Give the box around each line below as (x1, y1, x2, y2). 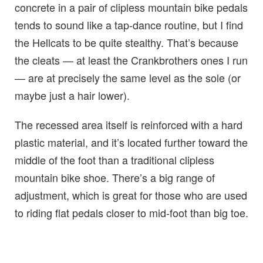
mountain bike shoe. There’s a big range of (15, 169, 215, 185)
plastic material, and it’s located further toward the (15, 134, 248, 150)
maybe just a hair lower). (15, 87, 130, 103)
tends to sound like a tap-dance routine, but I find (15, 16, 243, 32)
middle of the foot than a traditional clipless (15, 151, 214, 167)
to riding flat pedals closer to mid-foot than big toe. (15, 204, 248, 220)
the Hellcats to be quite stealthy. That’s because (15, 34, 238, 50)
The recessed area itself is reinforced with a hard (15, 116, 242, 132)
